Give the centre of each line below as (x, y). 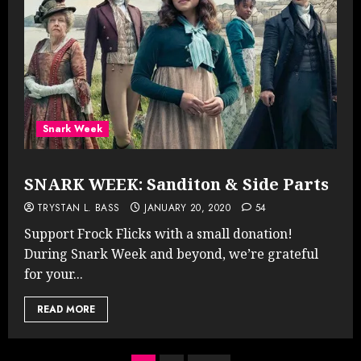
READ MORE (66, 309)
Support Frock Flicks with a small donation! (158, 233)
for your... (54, 274)
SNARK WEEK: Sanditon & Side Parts (176, 184)
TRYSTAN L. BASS (79, 207)
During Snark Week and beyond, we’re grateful (171, 253)
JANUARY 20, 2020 (187, 207)
